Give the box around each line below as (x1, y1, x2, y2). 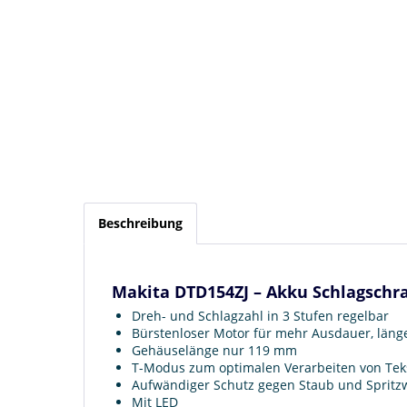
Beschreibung (98, 213, 183, 232)
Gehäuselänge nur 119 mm (132, 341, 297, 359)
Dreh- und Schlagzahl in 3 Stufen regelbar (132, 306, 389, 324)
